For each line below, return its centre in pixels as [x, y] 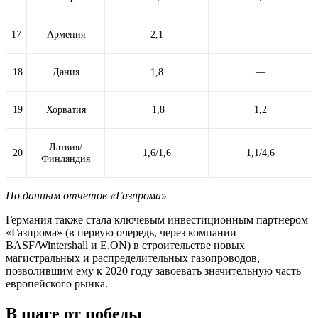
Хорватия [66, 109]
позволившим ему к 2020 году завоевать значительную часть [153, 270]
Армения [66, 34]
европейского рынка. [57, 283]
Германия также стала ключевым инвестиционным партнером [157, 219]
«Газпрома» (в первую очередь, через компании [121, 232]
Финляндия [66, 158]
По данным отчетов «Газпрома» [86, 195]
